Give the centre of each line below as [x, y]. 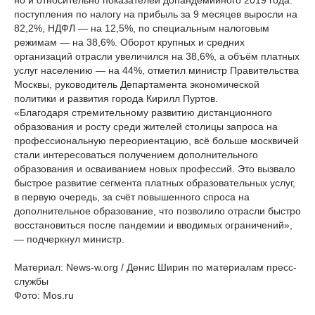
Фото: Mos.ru [44, 295]
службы [31, 281]
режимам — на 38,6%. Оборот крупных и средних [129, 42]
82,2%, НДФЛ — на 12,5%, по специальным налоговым [142, 28]
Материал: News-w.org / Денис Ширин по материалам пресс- [155, 267]
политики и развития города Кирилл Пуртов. [116, 98]
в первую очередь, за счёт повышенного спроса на [132, 197]
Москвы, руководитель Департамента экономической [137, 84]
